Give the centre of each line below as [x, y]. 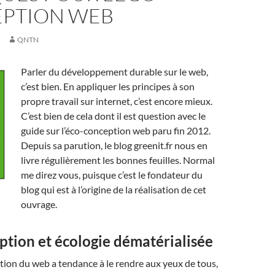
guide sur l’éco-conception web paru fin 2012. [116, 130]
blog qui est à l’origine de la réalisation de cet [114, 189]
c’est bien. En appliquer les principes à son [108, 86]
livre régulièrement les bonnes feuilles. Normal [118, 160]
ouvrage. [39, 204]
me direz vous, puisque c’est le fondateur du [112, 175]
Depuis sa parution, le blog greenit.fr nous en [114, 145]
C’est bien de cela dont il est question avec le [113, 116]
